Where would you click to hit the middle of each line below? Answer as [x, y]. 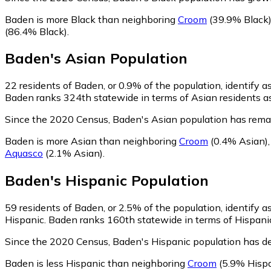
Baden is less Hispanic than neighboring [96, 263]
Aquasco [24, 153]
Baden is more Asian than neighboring [92, 141]
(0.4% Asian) [238, 141]
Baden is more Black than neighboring [91, 19]
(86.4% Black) [36, 31]
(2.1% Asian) [73, 153]
